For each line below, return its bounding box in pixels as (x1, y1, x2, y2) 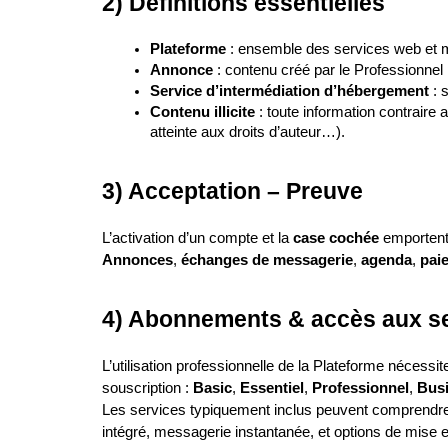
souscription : (102, 380, 193, 396)
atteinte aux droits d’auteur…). (150, 124, 345, 140)
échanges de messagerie (181, 252, 353, 268)
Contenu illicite (150, 104, 255, 120)
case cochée (293, 230, 379, 246)
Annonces (102, 252, 173, 268)
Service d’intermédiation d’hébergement (150, 83, 429, 99)
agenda (361, 252, 412, 268)
